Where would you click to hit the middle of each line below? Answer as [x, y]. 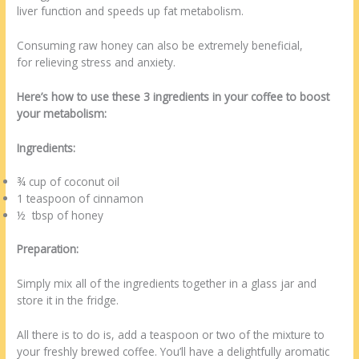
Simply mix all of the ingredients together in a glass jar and [167, 283]
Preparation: [48, 248]
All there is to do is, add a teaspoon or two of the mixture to [171, 334]
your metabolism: [62, 113]
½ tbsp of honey [61, 216]
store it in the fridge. [68, 300]
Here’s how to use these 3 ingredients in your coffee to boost [173, 96]
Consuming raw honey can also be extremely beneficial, [160, 45]
